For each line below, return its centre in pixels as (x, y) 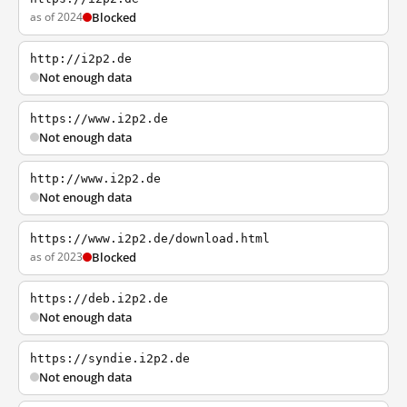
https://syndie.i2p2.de (110, 358)
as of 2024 (56, 17)
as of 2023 (56, 257)
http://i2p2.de (81, 59)
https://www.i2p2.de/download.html (150, 238)
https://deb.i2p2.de (99, 298)
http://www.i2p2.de (95, 179)
